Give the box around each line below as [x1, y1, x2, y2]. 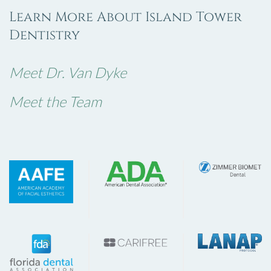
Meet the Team [9, 93, 102, 111]
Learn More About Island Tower [9, 8, 242, 27]
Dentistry [9, 27, 80, 45]
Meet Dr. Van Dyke [9, 64, 126, 82]
